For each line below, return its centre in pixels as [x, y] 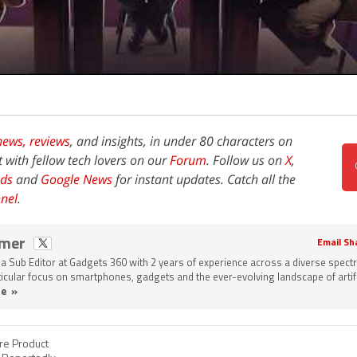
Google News [76, 179]
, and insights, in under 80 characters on [181, 141]
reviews [50, 141]
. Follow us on [246, 160]
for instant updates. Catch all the [204, 179]
